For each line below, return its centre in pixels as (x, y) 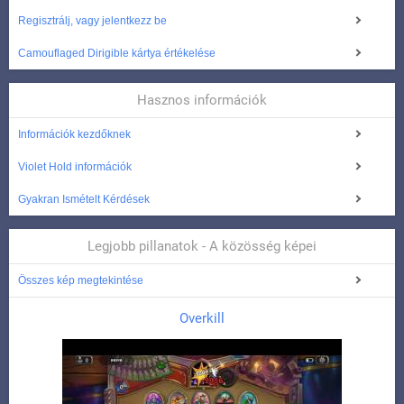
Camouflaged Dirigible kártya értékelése (117, 54)
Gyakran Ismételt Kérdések (84, 200)
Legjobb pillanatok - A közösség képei (202, 247)
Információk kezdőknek (74, 135)
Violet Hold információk (75, 167)
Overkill (202, 319)
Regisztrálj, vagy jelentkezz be (92, 21)
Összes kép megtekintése (81, 281)
